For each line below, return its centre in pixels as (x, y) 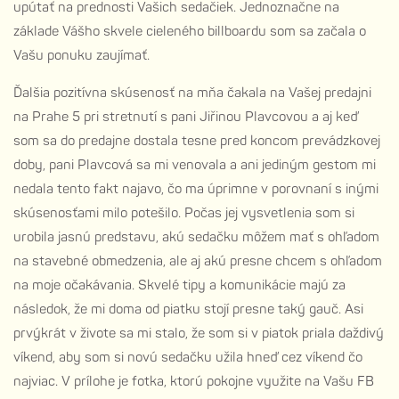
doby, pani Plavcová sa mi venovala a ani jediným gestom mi (195, 166)
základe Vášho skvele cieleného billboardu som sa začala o (190, 32)
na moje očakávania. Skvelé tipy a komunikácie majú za (179, 286)
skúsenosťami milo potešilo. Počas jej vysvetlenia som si (184, 214)
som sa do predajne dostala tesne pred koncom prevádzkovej (197, 142)
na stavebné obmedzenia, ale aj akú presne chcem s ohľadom (198, 262)
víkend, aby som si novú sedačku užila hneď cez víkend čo (188, 358)
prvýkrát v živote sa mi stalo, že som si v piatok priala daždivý (199, 334)
